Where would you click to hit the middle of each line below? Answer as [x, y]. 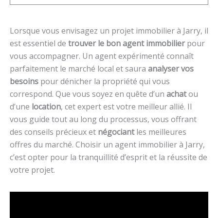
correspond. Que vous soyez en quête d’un [88, 94]
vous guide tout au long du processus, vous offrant [103, 119]
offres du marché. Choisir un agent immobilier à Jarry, [107, 145]
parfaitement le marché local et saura [79, 69]
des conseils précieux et [54, 132]
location [46, 107]
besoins [24, 81]
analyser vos [171, 69]
